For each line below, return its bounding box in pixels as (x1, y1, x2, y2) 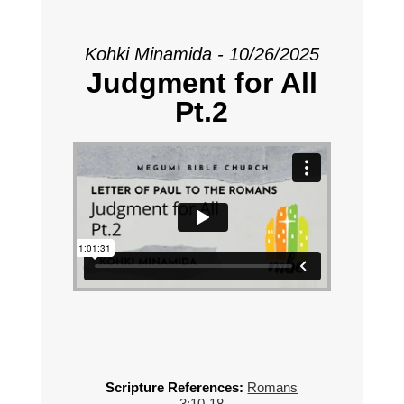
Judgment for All (86, 67, 317, 100)
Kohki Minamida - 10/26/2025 (84, 44, 319, 65)
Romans (247, 379, 298, 395)
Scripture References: (106, 379, 244, 395)
